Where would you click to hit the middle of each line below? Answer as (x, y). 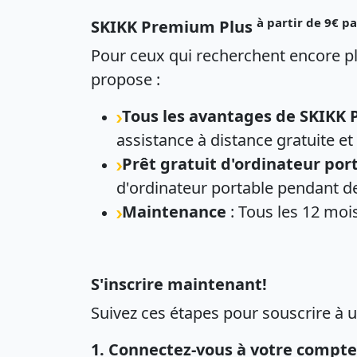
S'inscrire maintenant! (179, 284)
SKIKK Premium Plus (174, 27)
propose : (126, 79)
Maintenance (174, 212)
